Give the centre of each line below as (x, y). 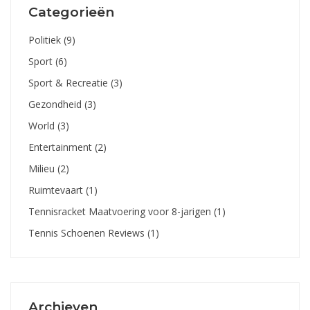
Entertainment (62, 147)
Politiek (46, 40)
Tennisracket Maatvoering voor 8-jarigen (121, 212)
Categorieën (71, 12)
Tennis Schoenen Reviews (88, 233)
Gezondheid (56, 104)
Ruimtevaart (57, 190)
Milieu (43, 169)
